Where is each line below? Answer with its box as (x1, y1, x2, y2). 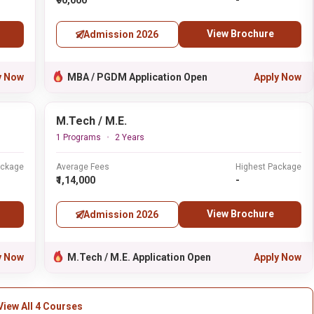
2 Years (114, 132, 144, 142)
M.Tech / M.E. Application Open (67, 252, 211, 263)
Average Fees (55, 162, 109, 172)
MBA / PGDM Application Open (67, 71, 207, 83)
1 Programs (55, 132, 101, 142)
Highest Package (235, 162, 302, 172)
